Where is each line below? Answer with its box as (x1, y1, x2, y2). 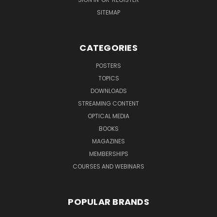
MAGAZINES (92, 137, 125, 145)
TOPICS (98, 74, 119, 82)
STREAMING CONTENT (78, 99, 139, 108)
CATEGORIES (79, 41, 138, 54)
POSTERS (96, 61, 121, 70)
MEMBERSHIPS (89, 149, 128, 158)
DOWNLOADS (90, 86, 127, 95)
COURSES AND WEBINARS (73, 162, 144, 170)
